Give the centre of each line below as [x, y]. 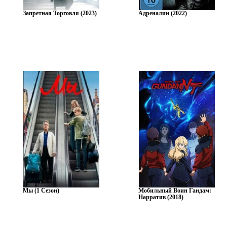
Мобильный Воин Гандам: [175, 190]
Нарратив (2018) [161, 197]
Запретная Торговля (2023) [60, 13]
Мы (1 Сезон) [41, 190]
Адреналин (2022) [162, 13]
